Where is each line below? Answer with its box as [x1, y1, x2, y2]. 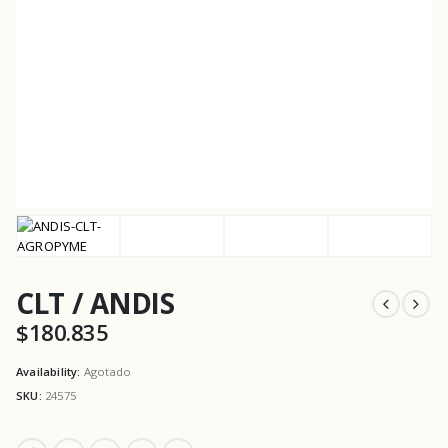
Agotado [83, 364, 132, 380]
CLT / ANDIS [16, 283, 175, 322]
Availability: [16, 364, 84, 380]
